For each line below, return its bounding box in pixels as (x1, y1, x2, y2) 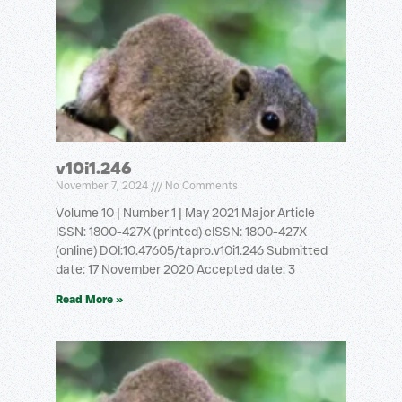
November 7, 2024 (56, 179, 151, 192)
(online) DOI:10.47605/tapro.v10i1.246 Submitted (56, 242, 328, 258)
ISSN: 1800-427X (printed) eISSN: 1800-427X (56, 223, 307, 240)
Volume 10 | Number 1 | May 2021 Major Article (56, 205, 315, 221)
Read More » (56, 293, 123, 306)
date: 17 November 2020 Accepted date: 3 (56, 261, 295, 277)
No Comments (162, 179, 238, 192)
